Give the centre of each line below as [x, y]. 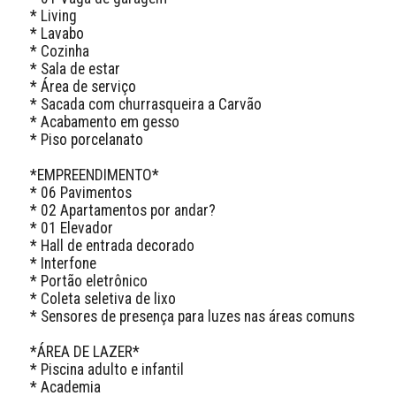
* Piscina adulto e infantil [107, 369]
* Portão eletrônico [88, 281]
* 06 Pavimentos [80, 192]
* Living [53, 15]
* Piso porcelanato [86, 139]
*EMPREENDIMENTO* [94, 175]
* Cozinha [59, 51]
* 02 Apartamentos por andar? [122, 210]
